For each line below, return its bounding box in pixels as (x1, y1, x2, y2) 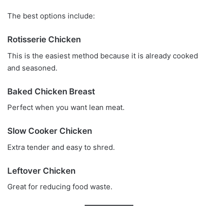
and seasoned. (7, 63, 57, 73)
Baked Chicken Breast (7, 86, 95, 96)
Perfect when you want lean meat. (7, 103, 125, 112)
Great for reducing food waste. (7, 182, 112, 192)
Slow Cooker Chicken (7, 126, 92, 136)
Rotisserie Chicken (7, 35, 81, 45)
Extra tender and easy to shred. (7, 142, 115, 152)
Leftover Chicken (7, 165, 75, 176)
